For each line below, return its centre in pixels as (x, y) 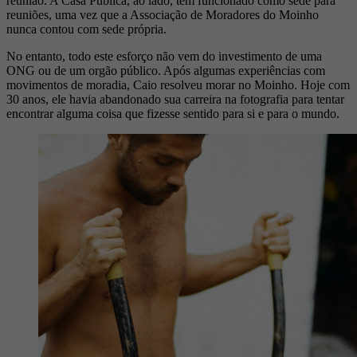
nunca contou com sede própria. (86, 29)
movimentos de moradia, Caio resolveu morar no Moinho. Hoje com (178, 85)
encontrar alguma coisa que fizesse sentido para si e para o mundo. (173, 114)
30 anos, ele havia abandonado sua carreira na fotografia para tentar (175, 100)
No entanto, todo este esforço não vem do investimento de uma (164, 57)
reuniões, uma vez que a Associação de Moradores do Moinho (163, 15)
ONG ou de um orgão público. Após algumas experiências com (166, 71)
